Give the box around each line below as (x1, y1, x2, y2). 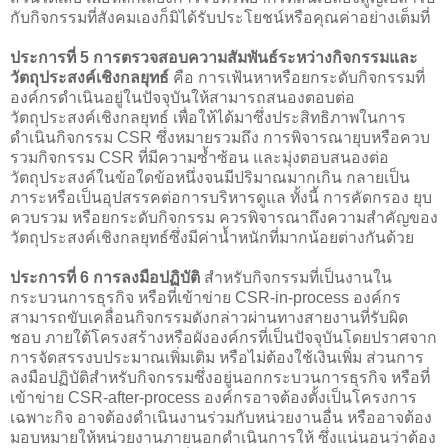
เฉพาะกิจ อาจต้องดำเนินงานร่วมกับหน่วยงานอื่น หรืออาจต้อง (10, 408, 432, 426)
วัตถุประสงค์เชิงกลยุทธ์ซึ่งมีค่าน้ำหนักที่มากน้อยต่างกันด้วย (10, 228, 414, 246)
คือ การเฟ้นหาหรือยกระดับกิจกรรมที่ (169, 68, 425, 86)
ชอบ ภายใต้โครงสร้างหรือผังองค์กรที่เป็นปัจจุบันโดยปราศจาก (10, 328, 437, 346)
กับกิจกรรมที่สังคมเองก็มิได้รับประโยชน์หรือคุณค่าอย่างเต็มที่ (10, 8, 430, 26)
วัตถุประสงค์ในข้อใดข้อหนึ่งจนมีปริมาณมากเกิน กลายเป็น (10, 168, 410, 186)
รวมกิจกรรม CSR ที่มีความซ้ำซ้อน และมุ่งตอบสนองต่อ (10, 148, 389, 166)
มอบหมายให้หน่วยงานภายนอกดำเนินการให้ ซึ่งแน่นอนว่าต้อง (10, 428, 436, 446)
